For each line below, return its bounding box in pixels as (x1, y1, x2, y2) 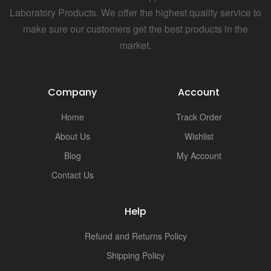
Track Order (175, 111, 222, 123)
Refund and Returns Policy (84, 230, 187, 243)
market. (120, 38, 151, 53)
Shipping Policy (106, 249, 165, 262)
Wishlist (184, 130, 214, 143)
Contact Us (51, 169, 94, 181)
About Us (54, 130, 90, 143)
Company (48, 85, 97, 100)
